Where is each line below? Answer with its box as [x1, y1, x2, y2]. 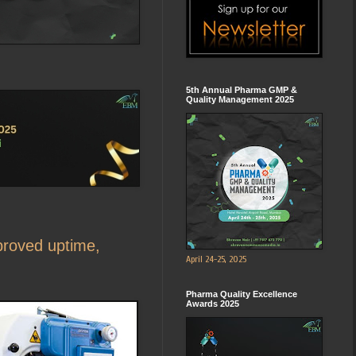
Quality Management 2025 [186, 94, 294, 104]
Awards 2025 [186, 298, 239, 308]
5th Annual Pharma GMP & [186, 84, 297, 95]
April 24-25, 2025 [186, 253, 246, 265]
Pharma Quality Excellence [186, 288, 297, 299]
